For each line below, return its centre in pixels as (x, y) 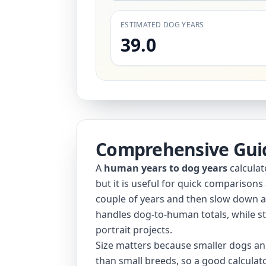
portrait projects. (134, 230)
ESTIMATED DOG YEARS (162, 25)
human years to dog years (166, 168)
